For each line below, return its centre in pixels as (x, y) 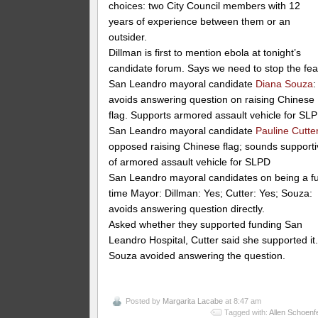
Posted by (144, 301)
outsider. (128, 37)
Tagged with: (246, 312)
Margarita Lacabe (193, 301)
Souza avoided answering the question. (197, 255)
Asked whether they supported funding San (206, 224)
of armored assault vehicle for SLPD (190, 161)
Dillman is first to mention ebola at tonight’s (205, 52)
